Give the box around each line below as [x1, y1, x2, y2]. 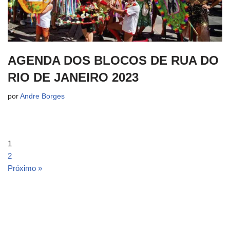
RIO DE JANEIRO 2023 [8, 70, 139, 84]
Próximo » [8, 164, 42, 172]
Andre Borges [20, 92, 65, 100]
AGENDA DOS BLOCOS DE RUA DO [8, 53, 219, 67]
